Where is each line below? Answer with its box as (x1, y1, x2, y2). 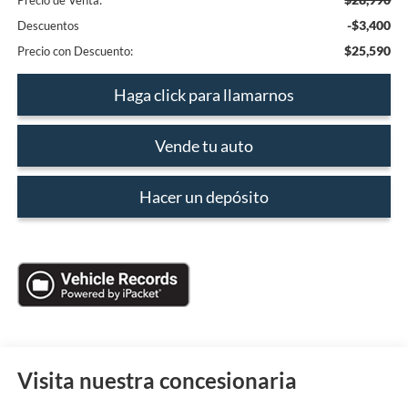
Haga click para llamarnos (114, 85, 294, 106)
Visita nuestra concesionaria (16, 367, 297, 394)
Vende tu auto (155, 136, 253, 157)
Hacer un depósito (139, 187, 269, 208)
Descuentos (16, 18, 79, 34)
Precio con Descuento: (16, 44, 133, 59)
